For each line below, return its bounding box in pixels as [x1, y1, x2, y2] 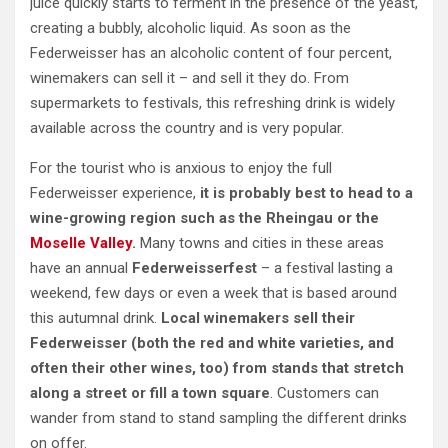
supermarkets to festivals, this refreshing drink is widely [30, 94, 395, 113]
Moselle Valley [30, 234, 132, 253]
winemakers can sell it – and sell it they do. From [30, 69, 349, 88]
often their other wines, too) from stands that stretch [30, 359, 404, 378]
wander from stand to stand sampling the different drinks [30, 409, 407, 428]
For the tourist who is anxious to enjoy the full [30, 159, 332, 178]
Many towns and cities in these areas [136, 234, 384, 253]
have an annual [30, 259, 132, 278]
